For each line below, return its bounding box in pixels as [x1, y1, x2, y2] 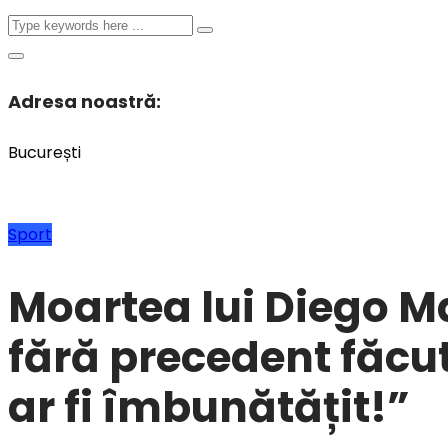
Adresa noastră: [8, 89, 161, 115]
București [8, 141, 81, 165]
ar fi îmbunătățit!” [8, 378, 410, 438]
